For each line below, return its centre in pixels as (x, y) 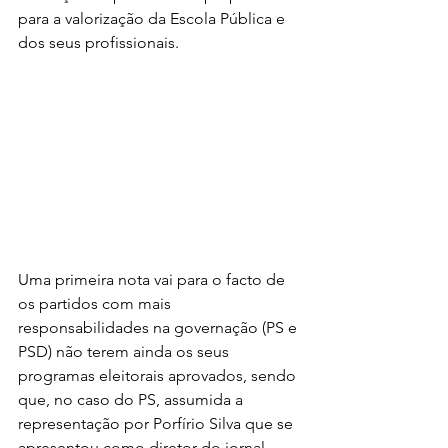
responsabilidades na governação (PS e (159, 328)
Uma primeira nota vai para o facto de (153, 280)
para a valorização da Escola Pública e (153, 18)
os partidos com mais (96, 304)
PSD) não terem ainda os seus (125, 352)
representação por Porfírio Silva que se (157, 424)
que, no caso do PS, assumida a (132, 400)
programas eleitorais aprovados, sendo (159, 376)
